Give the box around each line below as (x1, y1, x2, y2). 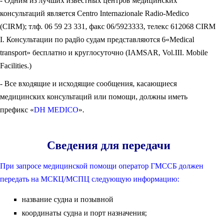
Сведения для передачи (46, 139, 170, 152)
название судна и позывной (22, 195, 113, 203)
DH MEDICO (34, 106, 78, 114)
